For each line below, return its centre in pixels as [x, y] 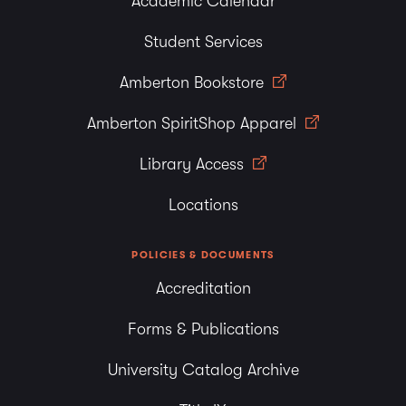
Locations [203, 204]
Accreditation [203, 288]
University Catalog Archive [203, 369]
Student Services [203, 41]
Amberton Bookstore [194, 82]
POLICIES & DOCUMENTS [203, 255]
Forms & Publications [203, 329]
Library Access [194, 164]
